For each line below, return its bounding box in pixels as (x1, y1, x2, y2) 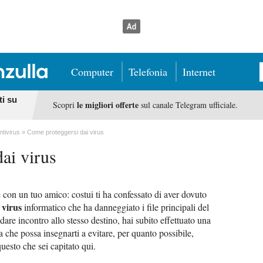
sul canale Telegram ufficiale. (138, 99, 238, 110)
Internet (183, 65, 215, 79)
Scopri (52, 99, 77, 110)
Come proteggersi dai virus (27, 129, 104, 136)
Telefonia (129, 65, 167, 79)
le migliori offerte (76, 99, 139, 111)
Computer (71, 65, 113, 79)
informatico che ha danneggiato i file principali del (22, 201, 209, 213)
